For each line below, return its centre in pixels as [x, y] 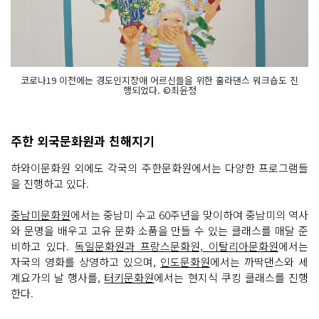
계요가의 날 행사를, [58, 278]
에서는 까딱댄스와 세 [259, 262]
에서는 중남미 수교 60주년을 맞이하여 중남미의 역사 [189, 215]
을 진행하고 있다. [50, 184]
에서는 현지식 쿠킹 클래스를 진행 [231, 278]
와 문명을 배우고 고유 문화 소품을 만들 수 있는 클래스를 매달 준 [159, 231]
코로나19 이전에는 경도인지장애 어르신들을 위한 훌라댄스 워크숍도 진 [159, 80]
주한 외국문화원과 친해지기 [83, 141]
